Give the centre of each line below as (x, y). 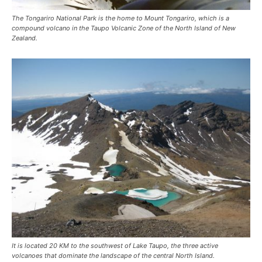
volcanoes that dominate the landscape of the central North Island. (113, 256)
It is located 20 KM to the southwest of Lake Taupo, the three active (115, 246)
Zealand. (25, 38)
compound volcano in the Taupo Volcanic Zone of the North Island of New (124, 28)
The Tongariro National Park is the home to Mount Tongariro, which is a (120, 18)
